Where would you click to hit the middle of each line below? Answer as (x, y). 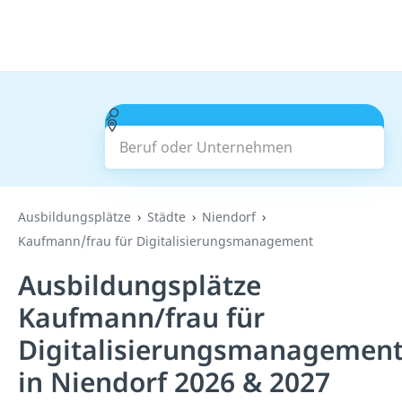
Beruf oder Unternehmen (205, 114)
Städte (166, 217)
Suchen (245, 136)
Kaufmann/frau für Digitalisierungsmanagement (166, 241)
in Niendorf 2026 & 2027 (174, 382)
